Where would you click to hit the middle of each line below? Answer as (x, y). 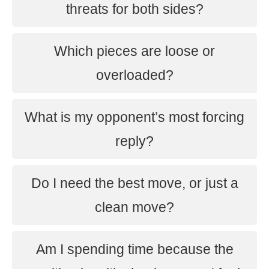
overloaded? (134, 75)
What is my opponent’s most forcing (134, 117)
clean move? (134, 207)
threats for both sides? (134, 9)
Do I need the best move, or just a (134, 183)
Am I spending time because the (134, 249)
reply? (134, 141)
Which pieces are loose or (134, 51)
